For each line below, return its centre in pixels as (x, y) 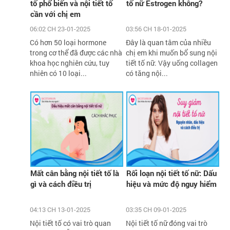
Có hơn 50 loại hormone (68, 42)
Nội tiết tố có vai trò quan (71, 223)
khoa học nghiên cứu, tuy (70, 63)
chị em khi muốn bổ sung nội (171, 52)
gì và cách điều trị (61, 184)
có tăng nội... (147, 73)
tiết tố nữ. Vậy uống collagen (171, 63)
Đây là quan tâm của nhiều (168, 42)
